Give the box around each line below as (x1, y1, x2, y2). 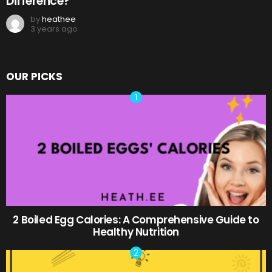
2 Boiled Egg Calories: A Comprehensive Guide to (13, 212, 259, 228)
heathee (42, 13, 76, 25)
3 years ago (30, 23, 78, 35)
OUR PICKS (6, 69, 63, 84)
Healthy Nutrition (93, 225, 179, 240)
